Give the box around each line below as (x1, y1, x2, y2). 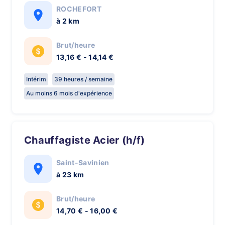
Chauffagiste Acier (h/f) (32, 134, 145, 146)
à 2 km (56, 17, 79, 25)
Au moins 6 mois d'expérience (26, 89, 112, 97)
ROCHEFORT (56, 5, 101, 13)
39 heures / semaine (54, 75, 113, 83)
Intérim (26, 75, 46, 83)
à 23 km (56, 170, 84, 179)
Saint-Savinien (56, 158, 109, 167)
